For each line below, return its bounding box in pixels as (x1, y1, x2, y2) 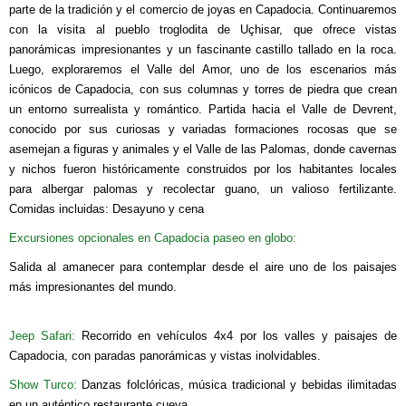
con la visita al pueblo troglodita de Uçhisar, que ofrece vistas (9, 22, 397, 36)
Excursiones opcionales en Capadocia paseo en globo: (9, 230, 296, 245)
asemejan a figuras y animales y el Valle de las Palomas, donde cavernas (9, 141, 397, 156)
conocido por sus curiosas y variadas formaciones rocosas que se (9, 121, 397, 136)
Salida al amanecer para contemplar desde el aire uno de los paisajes (9, 259, 397, 274)
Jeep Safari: (9, 328, 76, 343)
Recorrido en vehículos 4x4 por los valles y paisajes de (75, 328, 398, 343)
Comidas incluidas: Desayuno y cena (9, 201, 204, 216)
